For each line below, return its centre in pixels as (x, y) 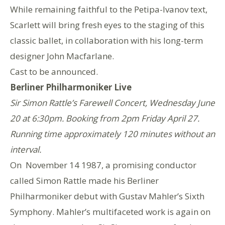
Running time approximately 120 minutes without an (113, 134)
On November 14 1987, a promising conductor (103, 165)
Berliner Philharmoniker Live (71, 87)
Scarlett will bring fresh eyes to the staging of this (107, 25)
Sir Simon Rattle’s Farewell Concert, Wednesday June (113, 102)
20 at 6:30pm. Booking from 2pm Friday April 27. (105, 118)
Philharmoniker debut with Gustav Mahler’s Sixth (107, 196)
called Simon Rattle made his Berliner (84, 180)
